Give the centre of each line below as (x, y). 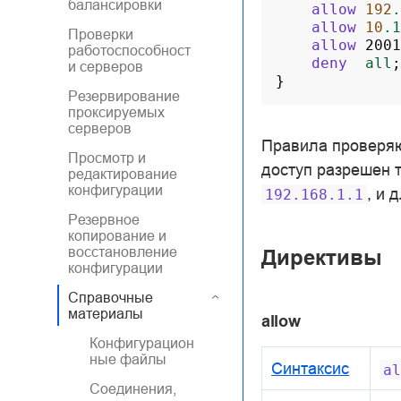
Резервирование (124, 96)
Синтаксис (310, 369)
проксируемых (116, 112)
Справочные (111, 297)
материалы (106, 313)
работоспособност (129, 50)
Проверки (101, 34)
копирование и (117, 235)
